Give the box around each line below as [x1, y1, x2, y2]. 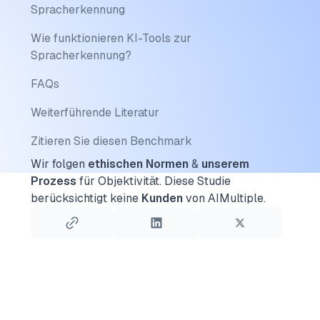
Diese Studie [164, 174, 231, 189]
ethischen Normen [87, 156, 189, 171]
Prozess [30, 174, 76, 189]
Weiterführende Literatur [30, 105, 159, 120]
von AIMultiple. [182, 191, 266, 206]
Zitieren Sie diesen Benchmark [30, 134, 192, 149]
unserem [201, 156, 249, 171]
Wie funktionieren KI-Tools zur [30, 31, 191, 46]
